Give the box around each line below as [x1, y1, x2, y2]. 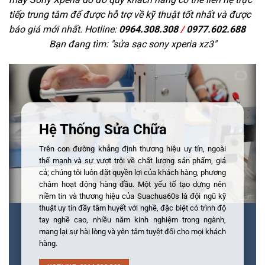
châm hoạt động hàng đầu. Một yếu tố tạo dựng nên [38, 179, 227, 189]
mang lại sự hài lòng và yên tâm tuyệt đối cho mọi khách [38, 227, 227, 236]
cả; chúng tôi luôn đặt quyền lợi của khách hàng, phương [38, 167, 227, 177]
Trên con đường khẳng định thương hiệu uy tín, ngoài [38, 144, 227, 153]
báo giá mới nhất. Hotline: [9, 24, 119, 35]
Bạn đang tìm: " [49, 38, 113, 50]
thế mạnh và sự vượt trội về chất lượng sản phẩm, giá [38, 156, 227, 165]
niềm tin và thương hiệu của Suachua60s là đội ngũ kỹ [38, 191, 227, 201]
